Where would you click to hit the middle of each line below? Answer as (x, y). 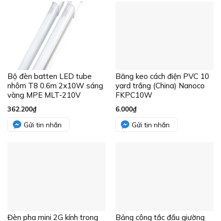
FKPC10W (134, 95)
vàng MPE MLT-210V (44, 95)
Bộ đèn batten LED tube (49, 76)
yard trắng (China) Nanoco (160, 86)
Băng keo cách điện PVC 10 (162, 76)
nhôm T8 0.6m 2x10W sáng (55, 86)
